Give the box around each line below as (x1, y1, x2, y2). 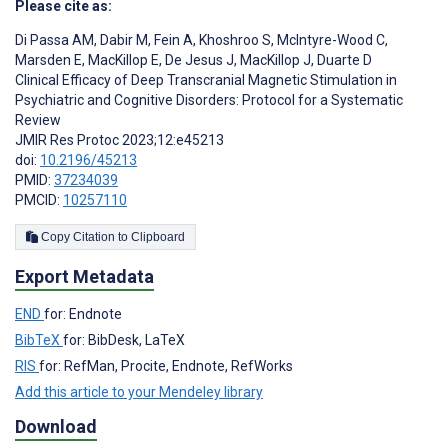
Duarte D (314, 52, 372, 69)
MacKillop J (237, 52, 311, 69)
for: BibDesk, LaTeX (63, 332, 185, 349)
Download (15, 416, 97, 438)
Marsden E (15, 52, 82, 69)
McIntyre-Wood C (274, 32, 385, 49)
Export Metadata (15, 266, 154, 288)
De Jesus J (162, 52, 234, 69)
